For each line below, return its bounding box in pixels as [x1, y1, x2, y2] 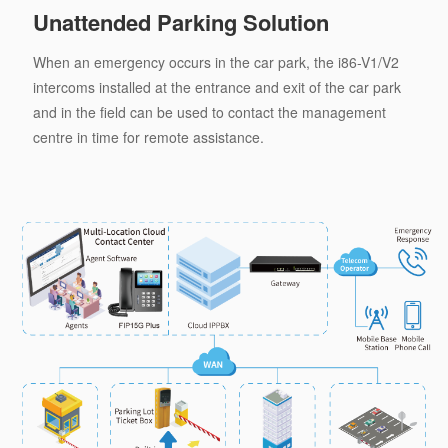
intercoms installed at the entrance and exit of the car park [32, 77, 401, 98]
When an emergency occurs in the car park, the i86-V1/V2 [32, 52, 399, 73]
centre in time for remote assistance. [32, 127, 264, 148]
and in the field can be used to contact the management [32, 102, 386, 123]
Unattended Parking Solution [32, 6, 329, 39]
